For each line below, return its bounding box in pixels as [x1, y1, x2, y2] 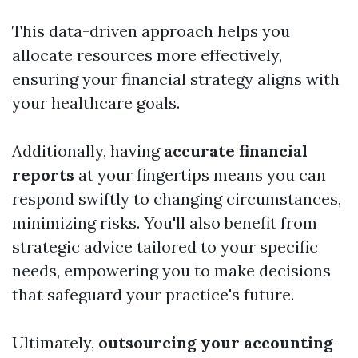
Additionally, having [12, 141, 164, 161]
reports [12, 165, 74, 185]
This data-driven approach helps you [12, 21, 290, 42]
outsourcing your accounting [98, 332, 333, 353]
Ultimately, [12, 332, 98, 353]
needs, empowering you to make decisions [12, 261, 331, 281]
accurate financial [164, 141, 308, 161]
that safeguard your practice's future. [12, 284, 294, 305]
